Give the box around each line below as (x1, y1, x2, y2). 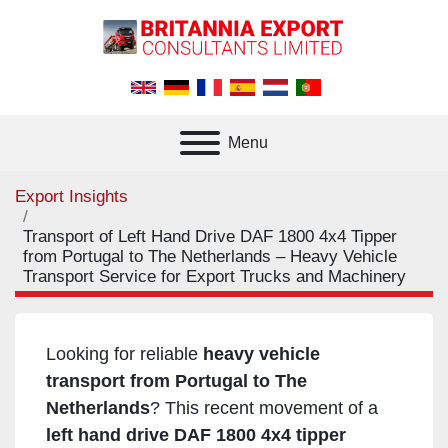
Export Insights (15, 186, 128, 206)
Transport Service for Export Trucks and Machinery (23, 266, 406, 286)
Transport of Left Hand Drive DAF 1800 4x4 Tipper (23, 226, 397, 246)
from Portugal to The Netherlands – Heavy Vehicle (23, 246, 397, 266)
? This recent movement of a (150, 397, 378, 418)
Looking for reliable (46, 343, 203, 364)
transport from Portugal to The (46, 370, 307, 391)
